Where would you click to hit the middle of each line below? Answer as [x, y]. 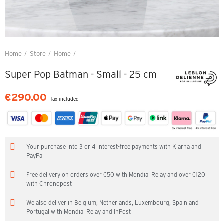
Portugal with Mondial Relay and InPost [79, 211]
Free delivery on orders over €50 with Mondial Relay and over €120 [116, 174]
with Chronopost [49, 183]
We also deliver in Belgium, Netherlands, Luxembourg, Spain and [113, 202]
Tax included [64, 99]
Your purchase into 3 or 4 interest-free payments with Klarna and [114, 146]
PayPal [35, 155]
